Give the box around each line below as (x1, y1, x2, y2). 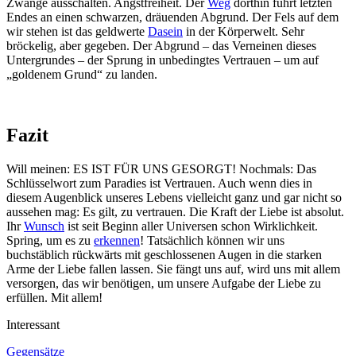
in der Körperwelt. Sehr (183, 25, 304, 39)
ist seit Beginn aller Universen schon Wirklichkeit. (64, 219, 318, 234)
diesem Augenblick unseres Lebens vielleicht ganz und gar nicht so (6, 191, 342, 205)
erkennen (94, 234, 140, 248)
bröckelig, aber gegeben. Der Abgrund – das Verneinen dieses (6, 39, 316, 53)
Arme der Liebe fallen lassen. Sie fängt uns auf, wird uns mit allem (6, 262, 340, 277)
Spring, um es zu (6, 234, 94, 248)
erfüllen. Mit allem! (6, 291, 103, 305)
